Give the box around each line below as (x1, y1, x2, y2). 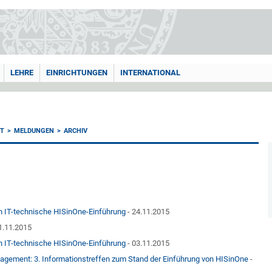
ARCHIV (64, 127, 88, 135)
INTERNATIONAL (120, 68, 180, 77)
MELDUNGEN (14, 127, 55, 135)
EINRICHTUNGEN (46, 68, 107, 77)
